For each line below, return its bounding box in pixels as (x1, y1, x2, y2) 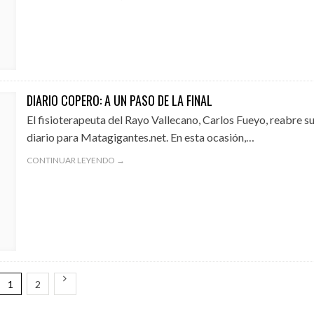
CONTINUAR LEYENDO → (26, 155, 125, 165)
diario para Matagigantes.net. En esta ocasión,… (26, 130, 254, 144)
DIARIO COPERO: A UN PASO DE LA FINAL (26, 91, 212, 109)
